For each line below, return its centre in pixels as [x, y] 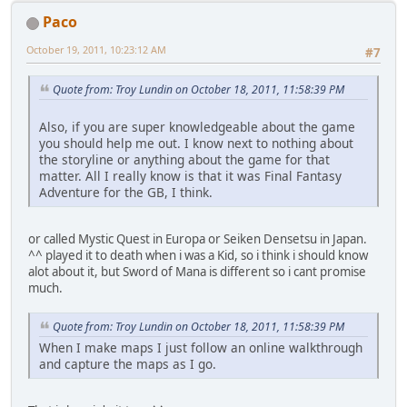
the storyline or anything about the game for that [184, 160]
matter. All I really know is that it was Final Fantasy [190, 176]
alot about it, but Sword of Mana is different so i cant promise [197, 272]
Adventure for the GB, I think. [126, 193]
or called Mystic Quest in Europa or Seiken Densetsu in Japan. [198, 239]
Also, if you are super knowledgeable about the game [197, 127]
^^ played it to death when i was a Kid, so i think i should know [198, 256]
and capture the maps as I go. [128, 363]
